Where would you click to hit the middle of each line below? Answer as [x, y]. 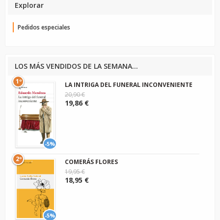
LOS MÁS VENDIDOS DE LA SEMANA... [76, 66]
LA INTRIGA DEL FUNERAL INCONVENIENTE [129, 84]
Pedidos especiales [44, 27]
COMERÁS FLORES [92, 162]
